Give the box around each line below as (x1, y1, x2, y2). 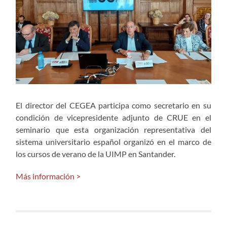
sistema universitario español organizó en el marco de (16, 136, 211, 146)
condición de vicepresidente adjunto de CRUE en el (16, 112, 211, 122)
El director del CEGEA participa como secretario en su (16, 100, 211, 110)
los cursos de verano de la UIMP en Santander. (16, 148, 176, 159)
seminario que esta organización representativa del (16, 124, 211, 134)
